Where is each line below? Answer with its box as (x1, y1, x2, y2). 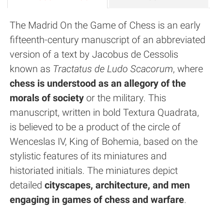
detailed (10, 179, 45, 191)
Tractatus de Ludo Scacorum (53, 62, 173, 75)
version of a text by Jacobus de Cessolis (10, 48, 178, 60)
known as (10, 62, 53, 75)
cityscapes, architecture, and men (45, 179, 190, 191)
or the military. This (84, 92, 166, 104)
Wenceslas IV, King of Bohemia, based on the (10, 135, 198, 147)
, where (173, 62, 203, 75)
